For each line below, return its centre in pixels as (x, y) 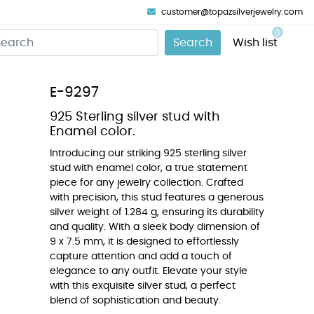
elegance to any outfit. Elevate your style (149, 271)
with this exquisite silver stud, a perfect (143, 286)
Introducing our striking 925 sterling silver (148, 153)
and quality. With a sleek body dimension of (155, 227)
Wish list (256, 43)
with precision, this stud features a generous (157, 198)
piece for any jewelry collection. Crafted (146, 183)
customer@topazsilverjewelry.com (232, 12)
